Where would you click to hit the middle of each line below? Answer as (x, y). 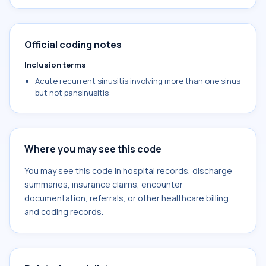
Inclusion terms (55, 65)
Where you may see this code (93, 149)
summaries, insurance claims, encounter (104, 184)
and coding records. (64, 212)
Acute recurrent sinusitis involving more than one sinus (138, 81)
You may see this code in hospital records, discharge (128, 171)
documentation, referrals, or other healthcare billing (126, 198)
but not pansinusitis (72, 93)
